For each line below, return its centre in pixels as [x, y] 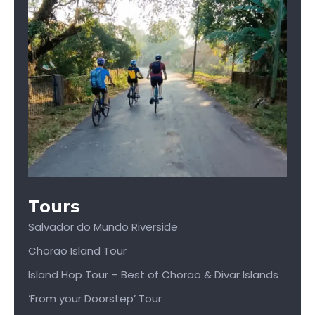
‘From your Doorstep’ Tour [95, 298]
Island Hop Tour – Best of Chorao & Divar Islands [153, 274]
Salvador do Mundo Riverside [103, 226]
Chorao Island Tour [77, 250]
